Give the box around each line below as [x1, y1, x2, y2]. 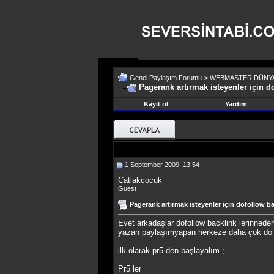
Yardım [224, 100, 247, 108]
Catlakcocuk [118, 176, 162, 185]
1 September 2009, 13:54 [123, 161, 199, 168]
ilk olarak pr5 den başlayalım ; [118, 246, 224, 256]
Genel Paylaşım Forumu [130, 74, 202, 81]
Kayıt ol [144, 100, 168, 108]
